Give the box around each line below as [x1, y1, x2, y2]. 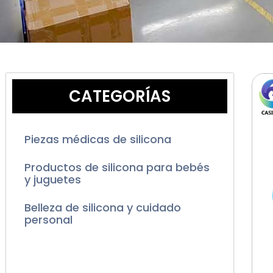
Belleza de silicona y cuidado [24, 200, 181, 216]
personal [24, 212, 73, 228]
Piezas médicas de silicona [24, 132, 171, 147]
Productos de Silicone [24, 240, 143, 256]
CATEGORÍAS [69, 85, 171, 108]
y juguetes [24, 172, 81, 188]
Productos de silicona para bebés [24, 160, 210, 175]
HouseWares [24, 252, 94, 268]
